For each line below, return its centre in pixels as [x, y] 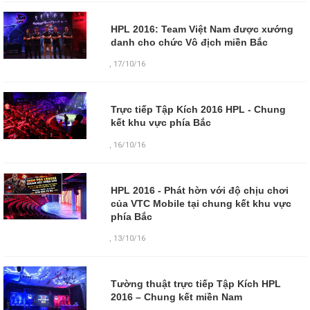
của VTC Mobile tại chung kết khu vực [201, 203]
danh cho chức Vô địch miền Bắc [189, 43]
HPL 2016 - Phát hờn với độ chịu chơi [199, 190]
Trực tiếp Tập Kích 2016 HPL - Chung [198, 110]
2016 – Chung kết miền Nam [176, 297]
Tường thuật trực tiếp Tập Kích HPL [195, 283]
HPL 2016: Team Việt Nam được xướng [202, 29]
